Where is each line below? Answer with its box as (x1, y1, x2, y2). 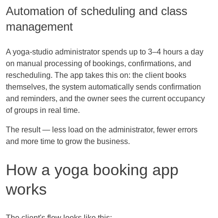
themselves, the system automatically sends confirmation (6, 82, 201, 91)
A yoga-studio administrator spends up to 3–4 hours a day (6, 47, 203, 56)
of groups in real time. (6, 106, 80, 114)
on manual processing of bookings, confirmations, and (6, 59, 191, 68)
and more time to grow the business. (6, 137, 130, 145)
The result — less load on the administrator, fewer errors (6, 125, 198, 134)
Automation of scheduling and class (6, 4, 187, 18)
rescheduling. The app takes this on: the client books (6, 71, 186, 79)
